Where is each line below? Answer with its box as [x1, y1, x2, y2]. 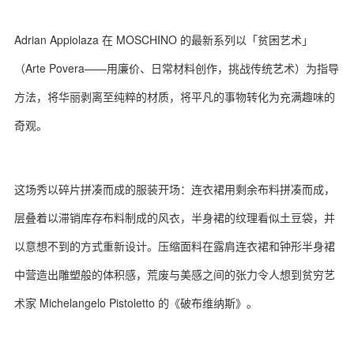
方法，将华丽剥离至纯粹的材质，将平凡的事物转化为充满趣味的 [14, 88, 335, 104]
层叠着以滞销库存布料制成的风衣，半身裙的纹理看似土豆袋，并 [14, 209, 335, 225]
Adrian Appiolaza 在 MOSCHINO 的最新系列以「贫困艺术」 [14, 32, 313, 47]
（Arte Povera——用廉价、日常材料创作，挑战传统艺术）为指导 [14, 60, 339, 76]
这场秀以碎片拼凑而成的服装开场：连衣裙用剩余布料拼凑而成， [14, 181, 335, 197]
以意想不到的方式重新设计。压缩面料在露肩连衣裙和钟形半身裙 [14, 238, 335, 254]
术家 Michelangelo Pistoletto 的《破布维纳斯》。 [14, 295, 258, 311]
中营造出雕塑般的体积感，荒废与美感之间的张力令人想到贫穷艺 [14, 266, 335, 282]
